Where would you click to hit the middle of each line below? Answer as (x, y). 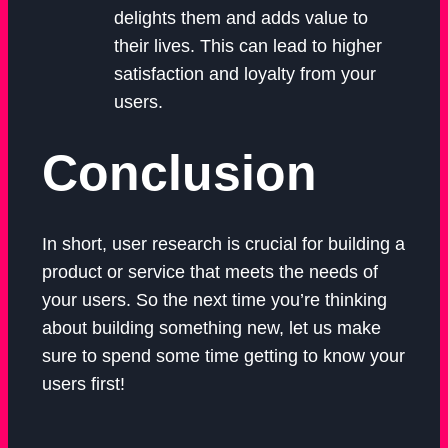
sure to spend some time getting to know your (223, 356)
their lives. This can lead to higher (248, 46)
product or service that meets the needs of (210, 272)
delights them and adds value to (241, 18)
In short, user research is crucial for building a (223, 244)
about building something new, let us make (211, 328)
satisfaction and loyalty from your (245, 74)
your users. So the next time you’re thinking (214, 300)
